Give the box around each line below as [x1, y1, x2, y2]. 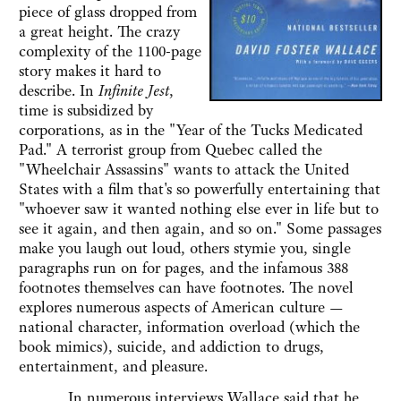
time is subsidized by [19, 100, 153, 121]
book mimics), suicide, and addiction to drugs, [19, 337, 324, 357]
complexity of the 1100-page [19, 41, 201, 62]
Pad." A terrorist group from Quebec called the [19, 140, 322, 160]
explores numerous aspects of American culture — [19, 297, 344, 318]
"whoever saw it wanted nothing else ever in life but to [19, 199, 379, 219]
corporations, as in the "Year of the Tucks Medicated [19, 120, 363, 141]
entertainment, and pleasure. [19, 356, 208, 377]
